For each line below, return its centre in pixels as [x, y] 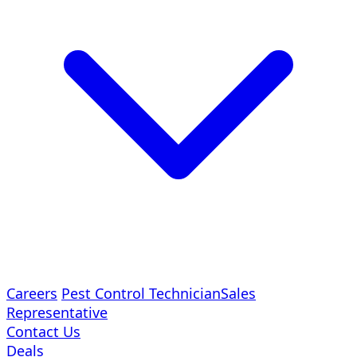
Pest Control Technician [141, 293]
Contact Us [43, 331]
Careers [32, 293]
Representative [57, 312]
